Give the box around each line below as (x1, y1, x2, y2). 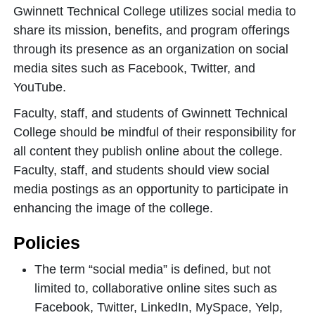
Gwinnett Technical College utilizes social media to (13, 4, 296, 18)
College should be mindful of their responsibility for (13, 125, 296, 139)
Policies (13, 233, 85, 252)
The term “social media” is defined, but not (34, 262, 271, 276)
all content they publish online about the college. (13, 144, 283, 158)
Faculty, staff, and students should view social (13, 163, 269, 177)
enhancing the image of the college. (13, 201, 217, 215)
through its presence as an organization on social (13, 42, 288, 56)
